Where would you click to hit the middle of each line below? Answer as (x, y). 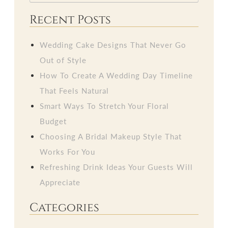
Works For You (68, 152)
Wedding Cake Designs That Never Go (113, 45)
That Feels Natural (75, 91)
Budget (53, 121)
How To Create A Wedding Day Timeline (117, 75)
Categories (65, 208)
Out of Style (63, 60)
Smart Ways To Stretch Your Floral (105, 106)
